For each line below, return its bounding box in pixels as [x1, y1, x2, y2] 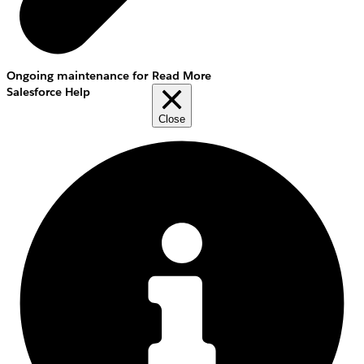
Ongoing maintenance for [6, 68, 148, 83]
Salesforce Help [6, 84, 90, 99]
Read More [152, 68, 212, 83]
